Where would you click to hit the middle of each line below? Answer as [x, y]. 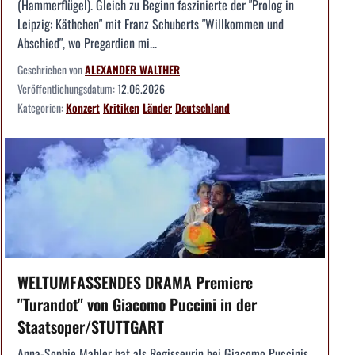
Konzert [83, 108]
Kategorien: [42, 108]
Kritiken [121, 108]
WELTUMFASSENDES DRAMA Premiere [135, 282]
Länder [157, 108]
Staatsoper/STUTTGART [91, 327]
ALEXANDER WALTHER [132, 70]
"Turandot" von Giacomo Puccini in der [137, 305]
